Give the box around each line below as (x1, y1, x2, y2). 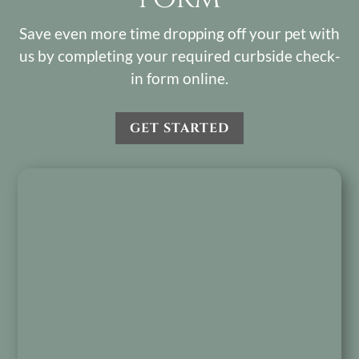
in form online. (131, 68, 228, 87)
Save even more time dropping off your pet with (19, 23, 340, 42)
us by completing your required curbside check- (18, 46, 341, 65)
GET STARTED (130, 119, 229, 137)
